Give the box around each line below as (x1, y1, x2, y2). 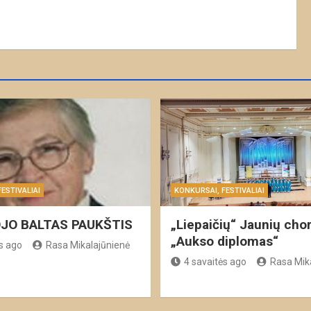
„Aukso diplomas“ (171, 233, 278, 249)
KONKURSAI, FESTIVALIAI (174, 185, 264, 195)
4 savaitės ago (184, 255, 246, 267)
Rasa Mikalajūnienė (45, 239, 130, 251)
